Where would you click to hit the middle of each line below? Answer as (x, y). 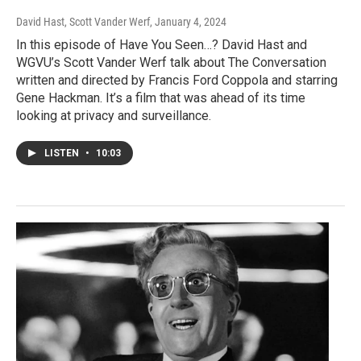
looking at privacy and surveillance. (114, 116)
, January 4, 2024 (188, 22)
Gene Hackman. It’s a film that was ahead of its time (161, 98)
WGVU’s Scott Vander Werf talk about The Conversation (171, 63)
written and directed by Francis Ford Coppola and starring (177, 81)
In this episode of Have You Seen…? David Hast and (162, 45)
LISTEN (63, 154)
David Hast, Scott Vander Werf (83, 22)
